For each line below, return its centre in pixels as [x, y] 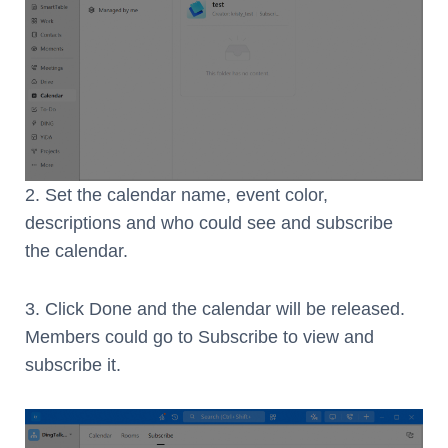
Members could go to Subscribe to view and [199, 337]
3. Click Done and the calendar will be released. [215, 309]
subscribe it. [73, 365]
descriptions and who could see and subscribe [209, 223]
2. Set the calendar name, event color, [176, 195]
